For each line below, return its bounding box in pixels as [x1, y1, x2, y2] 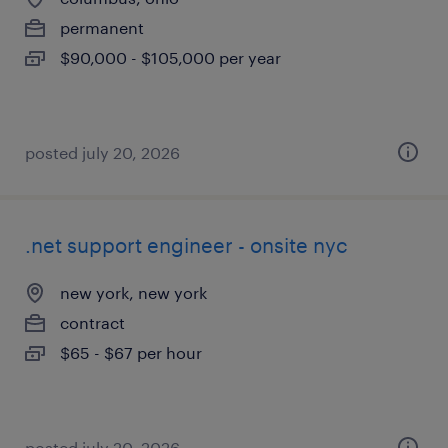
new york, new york [60, 283, 207, 302]
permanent [60, 18, 144, 37]
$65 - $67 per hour [60, 343, 202, 362]
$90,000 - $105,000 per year [60, 48, 281, 67]
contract [60, 313, 125, 332]
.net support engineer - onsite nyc [25, 233, 348, 257]
